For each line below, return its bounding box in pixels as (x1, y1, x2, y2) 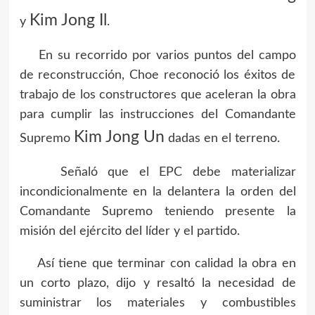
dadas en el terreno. (164, 132, 280, 145)
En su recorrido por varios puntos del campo (19, 49, 296, 62)
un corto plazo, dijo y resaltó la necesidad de (19, 277, 296, 290)
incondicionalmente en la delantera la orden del (19, 186, 296, 198)
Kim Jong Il (29, 13, 107, 28)
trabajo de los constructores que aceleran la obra (19, 89, 296, 101)
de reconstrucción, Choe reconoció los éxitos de (19, 69, 296, 82)
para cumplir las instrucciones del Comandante (19, 108, 296, 121)
